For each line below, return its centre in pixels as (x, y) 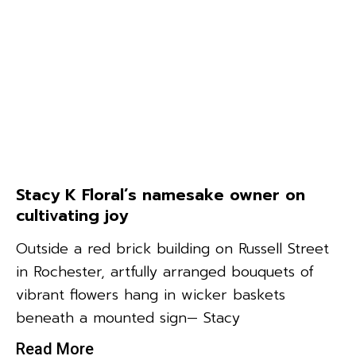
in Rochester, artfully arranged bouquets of (165, 271)
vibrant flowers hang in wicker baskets (151, 294)
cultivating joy (72, 215)
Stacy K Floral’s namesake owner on (161, 194)
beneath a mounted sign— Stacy (128, 317)
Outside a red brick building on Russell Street (172, 248)
